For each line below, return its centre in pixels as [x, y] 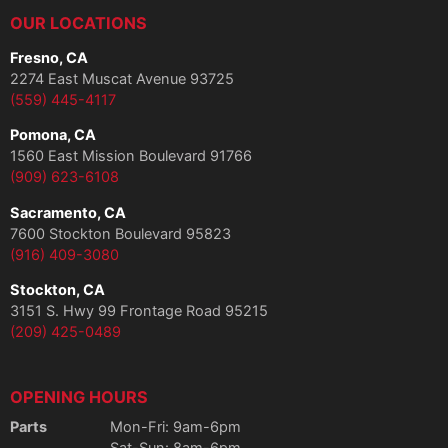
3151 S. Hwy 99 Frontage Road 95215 [139, 311]
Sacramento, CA [68, 212]
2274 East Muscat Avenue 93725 [122, 78]
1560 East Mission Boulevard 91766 [131, 156]
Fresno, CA [49, 57]
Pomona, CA [53, 135]
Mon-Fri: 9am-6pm [175, 426]
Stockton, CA [57, 290]
